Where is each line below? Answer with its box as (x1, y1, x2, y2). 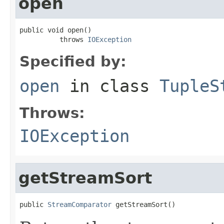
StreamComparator (47, 200, 111, 208)
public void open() (19, 25, 91, 34)
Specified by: (19, 52, 126, 70)
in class (59, 75, 159, 96)
